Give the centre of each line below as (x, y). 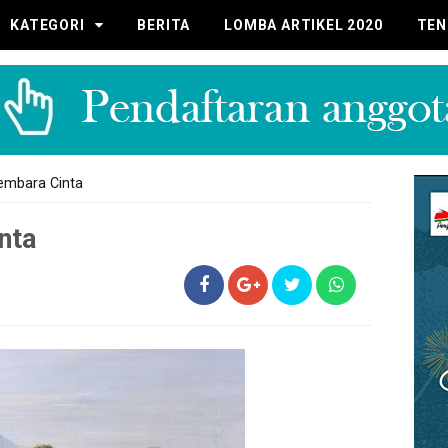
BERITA (164, 25)
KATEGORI (47, 25)
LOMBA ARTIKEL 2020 (303, 25)
